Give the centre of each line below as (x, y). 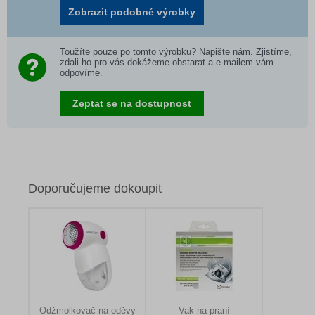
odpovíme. (81, 73)
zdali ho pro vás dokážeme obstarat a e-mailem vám (167, 62)
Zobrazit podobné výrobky (132, 12)
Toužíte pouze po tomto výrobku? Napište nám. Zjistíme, (176, 52)
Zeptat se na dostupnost (132, 103)
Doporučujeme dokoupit (95, 188)
